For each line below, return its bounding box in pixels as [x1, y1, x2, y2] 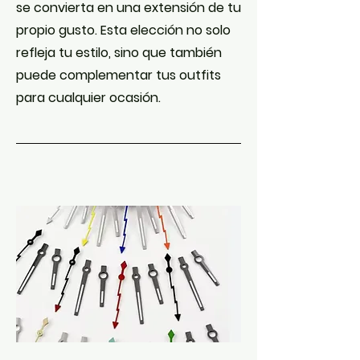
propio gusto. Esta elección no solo [16, 21, 231, 39]
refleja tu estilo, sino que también [16, 43, 222, 62]
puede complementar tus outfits [16, 66, 221, 84]
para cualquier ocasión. [16, 88, 161, 107]
